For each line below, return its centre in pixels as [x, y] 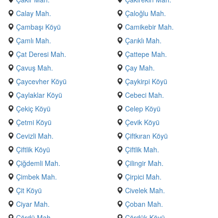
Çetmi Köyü [34, 122]
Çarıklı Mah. [143, 40]
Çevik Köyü [142, 122]
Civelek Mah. [145, 190]
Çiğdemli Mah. [38, 163]
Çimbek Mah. [36, 177]
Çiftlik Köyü [33, 149]
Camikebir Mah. [149, 27]
